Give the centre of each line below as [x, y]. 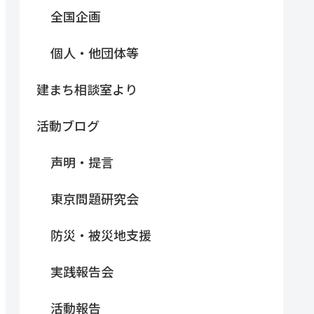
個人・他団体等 [95, 52]
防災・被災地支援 [101, 234]
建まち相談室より [87, 89]
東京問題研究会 [95, 198]
